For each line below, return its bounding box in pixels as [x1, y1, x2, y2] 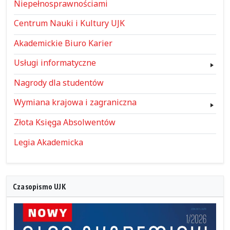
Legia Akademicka [13, 136, 83, 148]
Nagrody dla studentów [13, 76, 104, 88]
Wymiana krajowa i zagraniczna [13, 97, 137, 108]
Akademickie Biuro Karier [13, 37, 112, 49]
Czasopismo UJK [13, 181, 66, 191]
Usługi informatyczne [13, 57, 96, 69]
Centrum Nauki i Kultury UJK [13, 17, 125, 29]
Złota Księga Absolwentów [13, 117, 116, 128]
